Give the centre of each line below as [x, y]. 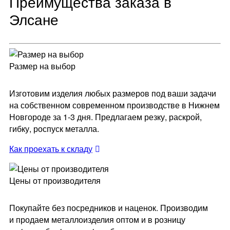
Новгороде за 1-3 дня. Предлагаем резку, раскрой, [106, 117]
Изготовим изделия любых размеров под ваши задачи [113, 93]
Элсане [34, 19]
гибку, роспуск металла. [54, 129]
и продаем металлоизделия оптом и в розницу [97, 220]
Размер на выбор [42, 66]
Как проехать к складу [51, 149]
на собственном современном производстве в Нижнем [114, 105]
